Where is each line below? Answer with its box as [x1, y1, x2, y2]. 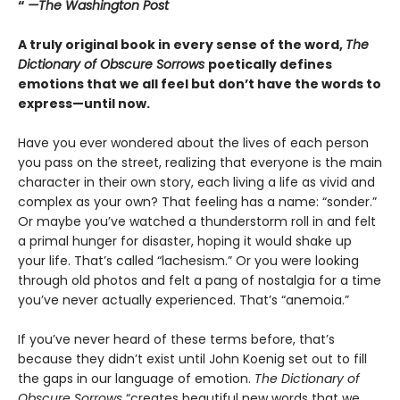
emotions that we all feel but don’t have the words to [18, 75, 381, 94]
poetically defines [208, 55, 332, 74]
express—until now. [18, 95, 150, 113]
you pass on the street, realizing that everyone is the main [18, 154, 382, 172]
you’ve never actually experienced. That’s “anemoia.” [18, 291, 349, 310]
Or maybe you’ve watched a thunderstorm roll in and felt [18, 212, 376, 231]
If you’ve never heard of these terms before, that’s [18, 330, 335, 349]
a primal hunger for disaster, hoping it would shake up [18, 232, 352, 251]
